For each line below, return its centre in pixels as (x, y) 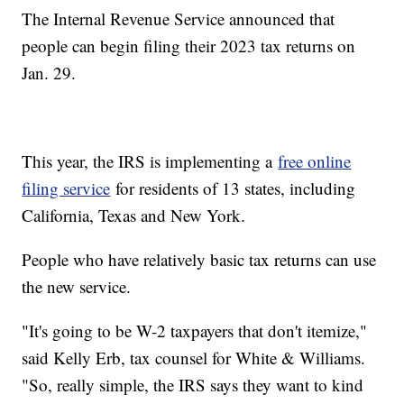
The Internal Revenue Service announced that (179, 19)
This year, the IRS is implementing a (150, 161)
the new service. (79, 287)
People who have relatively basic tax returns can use (199, 260)
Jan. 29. (49, 73)
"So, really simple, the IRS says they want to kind (193, 385)
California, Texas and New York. (137, 216)
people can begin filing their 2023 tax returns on (189, 46)
